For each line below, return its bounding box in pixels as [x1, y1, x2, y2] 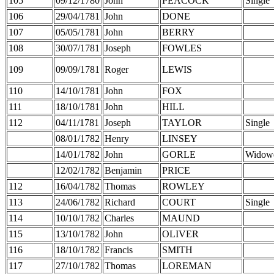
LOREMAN [162, 260, 212, 271]
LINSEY [162, 133, 198, 144]
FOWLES [162, 42, 202, 53]
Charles [105, 212, 134, 223]
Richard [105, 196, 135, 207]
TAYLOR [162, 117, 202, 128]
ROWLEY [162, 180, 205, 191]
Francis [105, 244, 133, 255]
